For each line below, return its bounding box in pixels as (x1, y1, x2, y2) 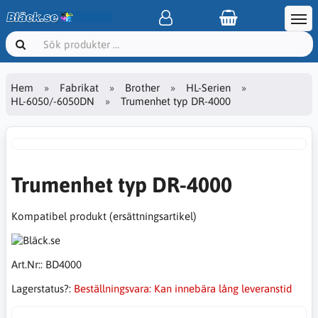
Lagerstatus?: (11, 283, 74, 295)
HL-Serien (186, 81, 231, 94)
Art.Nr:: (11, 258, 45, 270)
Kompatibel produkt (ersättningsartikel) (11, 210, 197, 222)
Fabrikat (60, 81, 99, 94)
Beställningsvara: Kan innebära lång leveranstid (74, 283, 292, 295)
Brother (125, 81, 160, 94)
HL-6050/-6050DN (11, 94, 94, 107)
